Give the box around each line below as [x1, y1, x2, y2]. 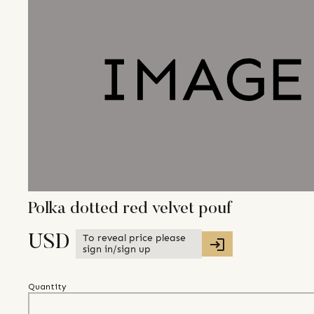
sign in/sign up [83, 243, 151, 256]
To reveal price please [83, 232, 186, 245]
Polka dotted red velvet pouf [28, 200, 232, 218]
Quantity [28, 282, 67, 292]
